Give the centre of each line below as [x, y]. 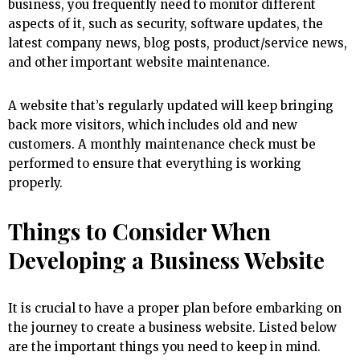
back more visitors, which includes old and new [153, 125]
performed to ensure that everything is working [155, 164]
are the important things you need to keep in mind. [164, 347]
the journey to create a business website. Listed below [172, 328]
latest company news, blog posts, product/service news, [178, 43]
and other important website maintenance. [139, 63]
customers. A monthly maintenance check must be [162, 145]
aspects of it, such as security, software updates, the [166, 24]
